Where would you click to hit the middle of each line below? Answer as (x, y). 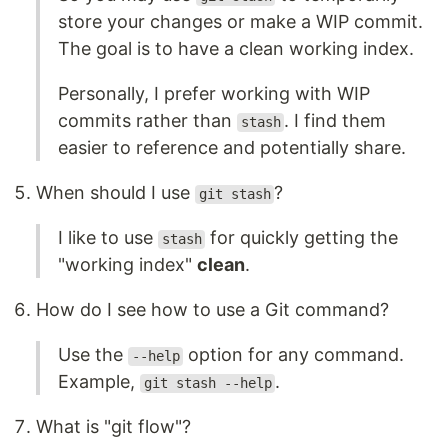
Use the (93, 355)
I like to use (108, 238)
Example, (99, 382)
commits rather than (147, 121)
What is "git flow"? (113, 427)
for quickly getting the (302, 238)
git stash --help (207, 383)
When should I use (115, 193)
